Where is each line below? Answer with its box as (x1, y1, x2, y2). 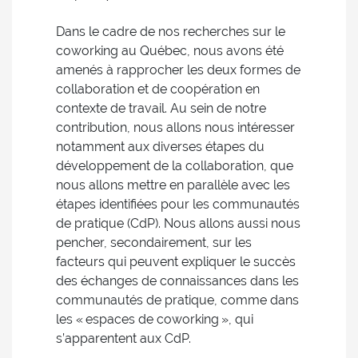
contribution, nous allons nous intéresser (56, 120, 295, 135)
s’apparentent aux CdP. (56, 331, 191, 346)
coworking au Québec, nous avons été (56, 43, 284, 58)
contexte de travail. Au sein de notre (56, 101, 266, 116)
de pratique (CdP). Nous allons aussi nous (56, 216, 300, 231)
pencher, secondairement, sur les (56, 235, 252, 250)
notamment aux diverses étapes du (56, 139, 265, 154)
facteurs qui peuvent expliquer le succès (56, 254, 296, 269)
